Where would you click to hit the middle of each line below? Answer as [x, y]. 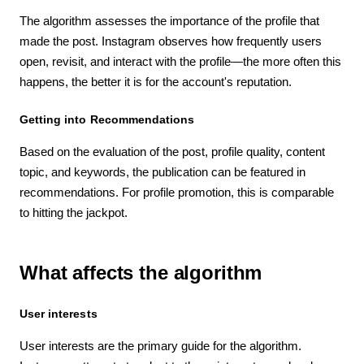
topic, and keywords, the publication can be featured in [162, 171]
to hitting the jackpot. [74, 212]
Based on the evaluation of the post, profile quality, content [172, 151]
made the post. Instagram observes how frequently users [171, 41]
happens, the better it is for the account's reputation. [156, 81]
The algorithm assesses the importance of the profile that [169, 20]
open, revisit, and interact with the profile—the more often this [180, 61]
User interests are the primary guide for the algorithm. [160, 345]
